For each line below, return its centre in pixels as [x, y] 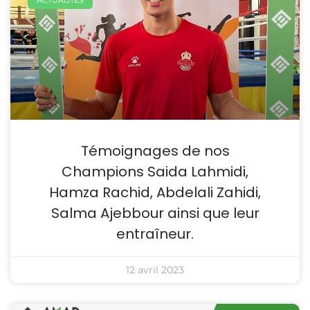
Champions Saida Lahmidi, [155, 171]
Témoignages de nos [155, 151]
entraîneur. [155, 234]
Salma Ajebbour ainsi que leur [155, 213]
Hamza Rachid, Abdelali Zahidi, [155, 192]
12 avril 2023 [155, 270]
